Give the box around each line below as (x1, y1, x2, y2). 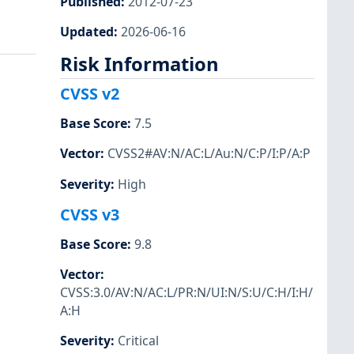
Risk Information (60, 51, 219, 77)
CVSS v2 (60, 83, 119, 105)
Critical (118, 332, 159, 350)
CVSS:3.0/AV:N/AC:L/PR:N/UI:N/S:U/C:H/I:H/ (60, 283, 313, 301)
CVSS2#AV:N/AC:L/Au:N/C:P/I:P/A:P (107, 145, 311, 163)
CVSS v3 (60, 203, 119, 225)
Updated (60, 22, 114, 40)
